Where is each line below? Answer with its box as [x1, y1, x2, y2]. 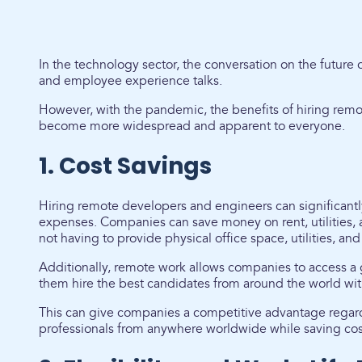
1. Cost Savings [39, 150, 212, 182]
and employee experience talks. [39, 73, 225, 89]
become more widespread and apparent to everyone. [39, 118, 345, 134]
